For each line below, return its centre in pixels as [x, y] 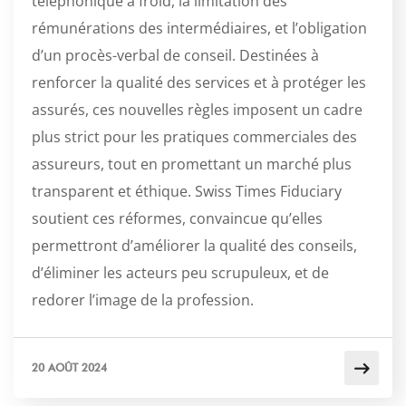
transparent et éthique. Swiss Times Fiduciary [187, 192]
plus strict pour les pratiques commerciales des [194, 137]
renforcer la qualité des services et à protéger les [199, 83]
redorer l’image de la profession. [143, 300]
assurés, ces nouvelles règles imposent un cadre [197, 110]
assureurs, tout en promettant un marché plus [192, 164]
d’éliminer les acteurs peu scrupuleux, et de [180, 273]
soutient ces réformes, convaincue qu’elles [177, 219]
